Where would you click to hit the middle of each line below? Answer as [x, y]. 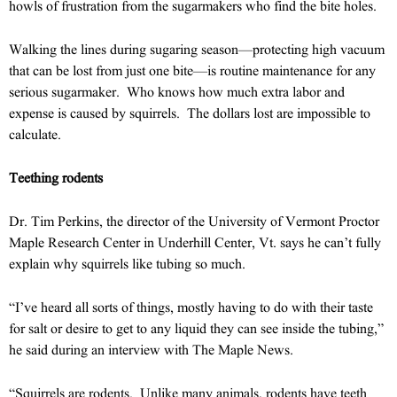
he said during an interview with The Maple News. [153, 349]
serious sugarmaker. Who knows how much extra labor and [177, 91]
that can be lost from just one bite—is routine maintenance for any [192, 70]
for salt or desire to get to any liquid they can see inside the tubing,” [196, 328]
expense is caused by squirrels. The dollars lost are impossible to [190, 113]
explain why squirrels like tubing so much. [127, 263]
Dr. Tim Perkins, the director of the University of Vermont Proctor [194, 221]
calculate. [35, 134]
